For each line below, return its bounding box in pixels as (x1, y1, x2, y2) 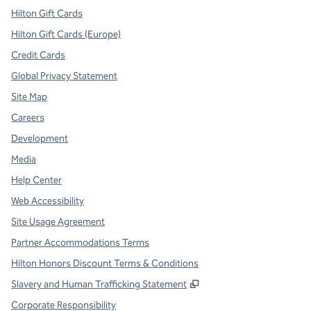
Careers (11, 112, 44, 124)
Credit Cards (11, 49, 65, 61)
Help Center (11, 174, 62, 186)
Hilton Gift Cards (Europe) (11, 28, 121, 40)
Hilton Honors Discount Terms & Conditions (11, 258, 199, 269)
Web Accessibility (11, 195, 84, 207)
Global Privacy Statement (11, 70, 117, 82)
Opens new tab (203, 276, 277, 289)
